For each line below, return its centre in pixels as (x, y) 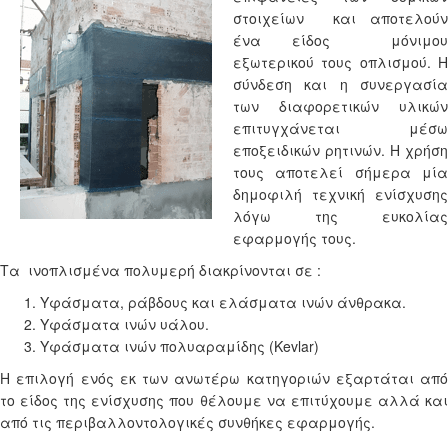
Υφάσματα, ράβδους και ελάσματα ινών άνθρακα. (223, 302)
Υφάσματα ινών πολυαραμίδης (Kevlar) (179, 346)
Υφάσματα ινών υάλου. (124, 324)
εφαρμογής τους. (294, 238)
